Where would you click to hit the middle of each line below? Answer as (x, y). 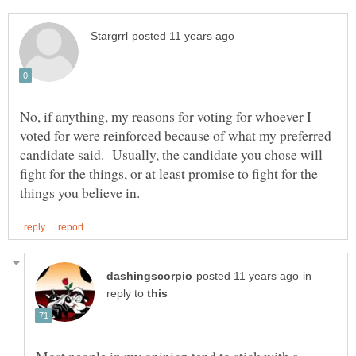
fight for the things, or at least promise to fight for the (169, 173)
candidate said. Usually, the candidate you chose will (171, 154)
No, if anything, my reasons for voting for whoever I (166, 116)
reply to (127, 293)
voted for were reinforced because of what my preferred (176, 135)
